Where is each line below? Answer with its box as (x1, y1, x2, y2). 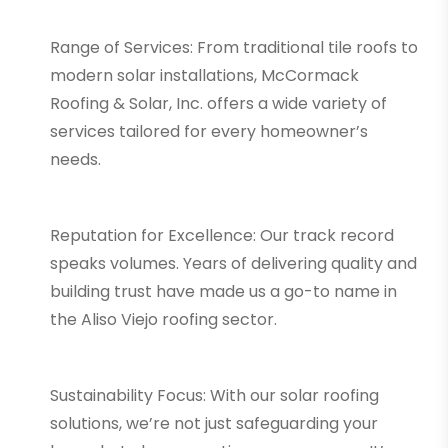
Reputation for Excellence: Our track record (50, 223, 394, 247)
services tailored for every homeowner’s (50, 119, 368, 143)
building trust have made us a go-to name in (50, 279, 397, 303)
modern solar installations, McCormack (50, 63, 359, 87)
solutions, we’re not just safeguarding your (50, 411, 378, 435)
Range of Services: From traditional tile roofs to (50, 35, 418, 59)
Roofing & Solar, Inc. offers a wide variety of (50, 91, 387, 115)
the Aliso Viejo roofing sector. (50, 307, 277, 331)
